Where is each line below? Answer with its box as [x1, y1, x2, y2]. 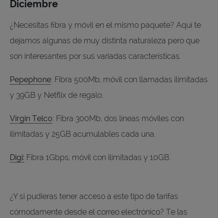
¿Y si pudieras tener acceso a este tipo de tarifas [10, 192, 178, 201]
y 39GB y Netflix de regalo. [10, 91, 103, 100]
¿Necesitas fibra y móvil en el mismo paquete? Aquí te [10, 20, 201, 30]
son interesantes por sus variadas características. [10, 52, 183, 61]
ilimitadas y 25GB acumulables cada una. [10, 129, 158, 139]
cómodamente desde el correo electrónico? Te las [10, 207, 187, 217]
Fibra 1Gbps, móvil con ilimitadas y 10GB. [24, 153, 171, 163]
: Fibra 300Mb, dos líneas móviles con [53, 114, 184, 124]
